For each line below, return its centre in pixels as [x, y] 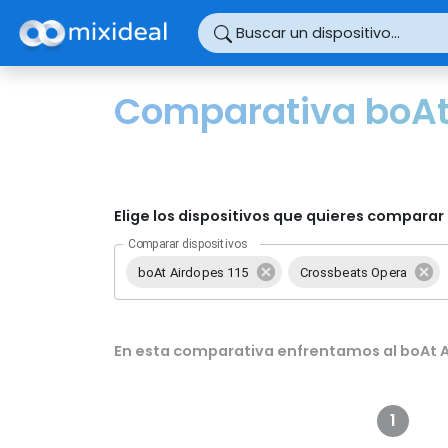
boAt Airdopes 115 [193, 272]
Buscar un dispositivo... [318, 32]
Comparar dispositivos [187, 243]
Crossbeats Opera [353, 272]
